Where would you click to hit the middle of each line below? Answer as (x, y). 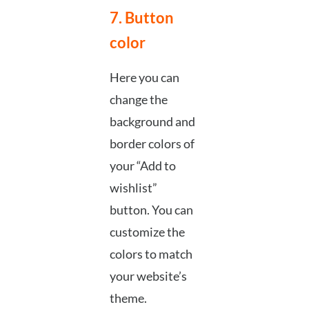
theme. (128, 298)
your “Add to (142, 166)
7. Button (141, 18)
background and (152, 122)
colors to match (151, 254)
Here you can (144, 78)
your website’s (148, 276)
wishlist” (133, 188)
